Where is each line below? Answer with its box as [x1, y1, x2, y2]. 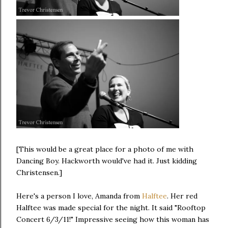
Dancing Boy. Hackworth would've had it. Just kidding [16, 156, 197, 166]
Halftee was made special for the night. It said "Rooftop [16, 203, 206, 213]
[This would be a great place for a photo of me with [16, 145, 193, 154]
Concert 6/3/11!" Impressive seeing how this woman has [16, 215, 209, 224]
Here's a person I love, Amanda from [16, 191, 142, 201]
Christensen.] [16, 168, 62, 178]
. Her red [167, 191, 197, 201]
